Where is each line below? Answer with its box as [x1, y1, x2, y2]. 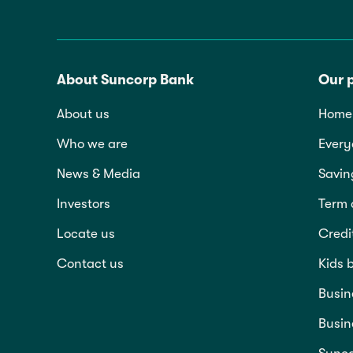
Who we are [57, 136, 128, 151]
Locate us [57, 225, 115, 241]
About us [57, 106, 110, 121]
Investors [57, 195, 110, 211]
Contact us [57, 255, 124, 271]
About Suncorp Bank [57, 71, 194, 87]
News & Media [57, 165, 140, 181]
